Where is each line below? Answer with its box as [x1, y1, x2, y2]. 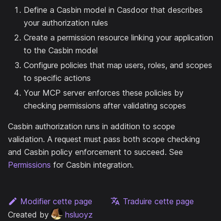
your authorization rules [24, 17, 108, 28]
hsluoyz [65, 209, 93, 220]
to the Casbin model [24, 45, 98, 55]
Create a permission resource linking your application [24, 32, 213, 42]
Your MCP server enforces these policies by [24, 87, 184, 98]
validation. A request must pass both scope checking [8, 134, 200, 144]
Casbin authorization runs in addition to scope [8, 121, 175, 131]
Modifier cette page [20, 196, 92, 206]
